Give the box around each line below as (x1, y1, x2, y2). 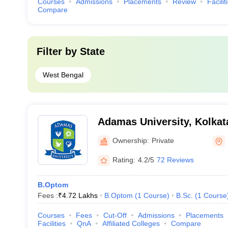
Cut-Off (103, 211, 127, 219)
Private (151, 136, 174, 145)
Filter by (36, 46, 80, 57)
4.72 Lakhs (62, 191, 98, 199)
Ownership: (112, 136, 149, 145)
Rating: (112, 155, 135, 164)
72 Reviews (156, 155, 194, 164)
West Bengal (42, 71, 83, 79)
